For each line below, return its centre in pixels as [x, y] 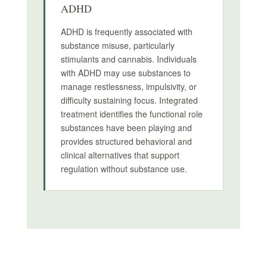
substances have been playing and [126, 128]
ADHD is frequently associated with [126, 32]
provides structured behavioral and [126, 141]
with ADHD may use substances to [125, 73]
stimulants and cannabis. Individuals [128, 59]
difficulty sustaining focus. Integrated [129, 100]
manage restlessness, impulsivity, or [128, 86]
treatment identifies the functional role [131, 114]
